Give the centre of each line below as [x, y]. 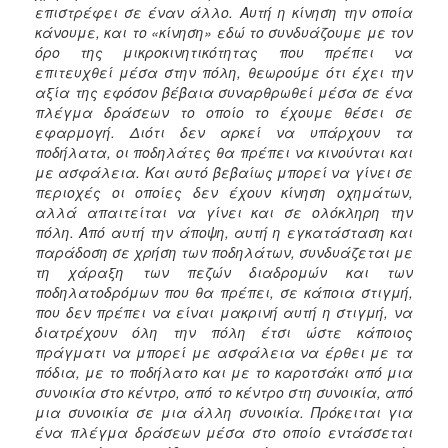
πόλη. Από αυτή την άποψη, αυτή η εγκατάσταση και [224, 231]
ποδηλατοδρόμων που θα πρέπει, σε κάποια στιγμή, [224, 291]
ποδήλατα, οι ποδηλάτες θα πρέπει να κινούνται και [224, 151]
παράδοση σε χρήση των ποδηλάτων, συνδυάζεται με [224, 251]
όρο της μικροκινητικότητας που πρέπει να [224, 51]
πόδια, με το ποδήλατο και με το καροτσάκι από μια [224, 371]
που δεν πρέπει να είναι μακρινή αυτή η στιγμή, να [224, 311]
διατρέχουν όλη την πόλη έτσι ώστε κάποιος [224, 331]
